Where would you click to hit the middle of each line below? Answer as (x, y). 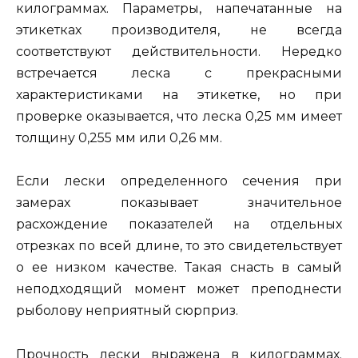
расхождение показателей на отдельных (179, 225)
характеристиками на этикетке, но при (179, 95)
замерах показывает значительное (179, 203)
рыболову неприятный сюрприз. (127, 311)
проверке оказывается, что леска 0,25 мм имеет (179, 117)
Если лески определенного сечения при (179, 181)
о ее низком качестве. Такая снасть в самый (179, 268)
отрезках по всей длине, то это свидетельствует (179, 246)
